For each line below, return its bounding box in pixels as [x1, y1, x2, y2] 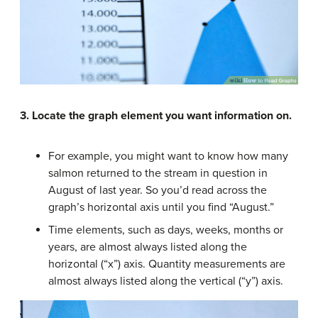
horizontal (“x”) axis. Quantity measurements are [48, 257, 285, 271]
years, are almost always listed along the [48, 240, 247, 254]
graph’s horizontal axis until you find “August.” [48, 200, 274, 214]
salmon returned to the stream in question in [48, 166, 268, 180]
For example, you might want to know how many [48, 149, 288, 163]
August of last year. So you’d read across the [48, 183, 267, 197]
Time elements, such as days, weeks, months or [48, 223, 283, 237]
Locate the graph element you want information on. [32, 109, 292, 123]
